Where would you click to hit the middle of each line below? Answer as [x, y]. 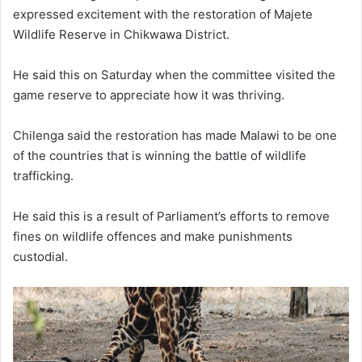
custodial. [40, 256]
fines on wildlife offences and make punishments [153, 236]
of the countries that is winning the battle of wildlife [160, 155]
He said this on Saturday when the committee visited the [174, 74]
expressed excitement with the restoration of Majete [163, 14]
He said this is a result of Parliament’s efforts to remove [171, 216]
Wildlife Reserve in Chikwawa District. [121, 34]
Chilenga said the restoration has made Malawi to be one [175, 135]
